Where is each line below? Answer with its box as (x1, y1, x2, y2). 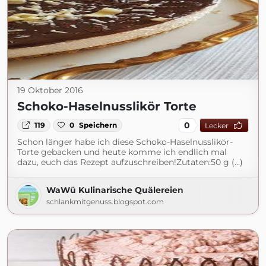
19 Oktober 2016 (17, 85, 83, 96)
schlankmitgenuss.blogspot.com (46, 197, 164, 206)
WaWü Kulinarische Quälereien (46, 185, 183, 195)
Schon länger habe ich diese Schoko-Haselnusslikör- (17, 137, 233, 147)
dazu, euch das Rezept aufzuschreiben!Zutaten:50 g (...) (17, 157, 243, 167)
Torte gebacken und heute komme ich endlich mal (17, 147, 227, 157)
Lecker (204, 121, 229, 130)
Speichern (79, 121, 118, 129)
